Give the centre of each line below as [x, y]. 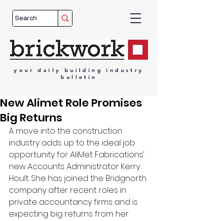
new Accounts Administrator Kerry [75, 166]
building [83, 70]
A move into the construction [67, 131]
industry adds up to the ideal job [73, 143]
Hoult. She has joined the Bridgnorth [79, 178]
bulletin [79, 77]
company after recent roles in [69, 190]
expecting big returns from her [70, 214]
